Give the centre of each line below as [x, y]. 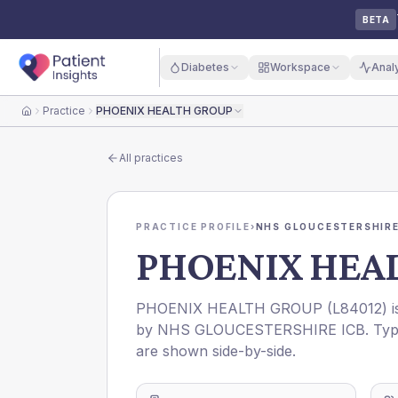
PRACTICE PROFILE [193, 227]
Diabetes [205, 67]
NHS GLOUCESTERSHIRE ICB [261, 330]
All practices [151, 158]
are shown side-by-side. [216, 351]
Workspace [300, 67]
